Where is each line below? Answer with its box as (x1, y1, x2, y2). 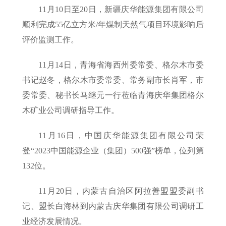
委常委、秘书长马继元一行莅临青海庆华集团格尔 (22, 91, 204, 100)
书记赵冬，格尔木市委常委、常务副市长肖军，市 (22, 76, 204, 85)
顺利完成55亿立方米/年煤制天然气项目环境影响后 (22, 20, 204, 29)
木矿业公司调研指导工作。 (22, 106, 120, 115)
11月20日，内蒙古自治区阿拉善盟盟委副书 (38, 187, 204, 196)
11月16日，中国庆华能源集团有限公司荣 (38, 131, 204, 140)
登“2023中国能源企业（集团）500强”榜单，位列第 (22, 146, 204, 155)
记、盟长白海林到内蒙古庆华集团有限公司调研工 (22, 202, 204, 211)
